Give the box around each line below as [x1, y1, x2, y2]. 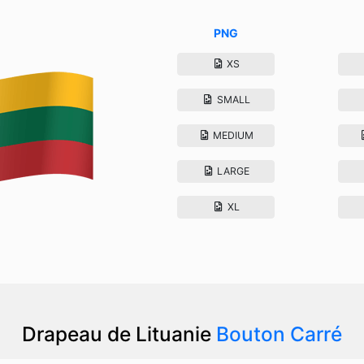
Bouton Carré [216, 321, 342, 346]
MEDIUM [210, 128, 254, 141]
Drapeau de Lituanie [22, 321, 216, 346]
